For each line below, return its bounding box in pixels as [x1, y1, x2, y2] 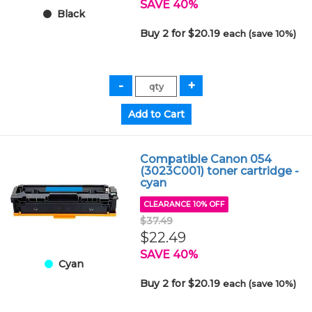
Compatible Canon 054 [140, 153, 272, 166]
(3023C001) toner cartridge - [140, 164, 299, 178]
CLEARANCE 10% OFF [143, 200, 226, 209]
